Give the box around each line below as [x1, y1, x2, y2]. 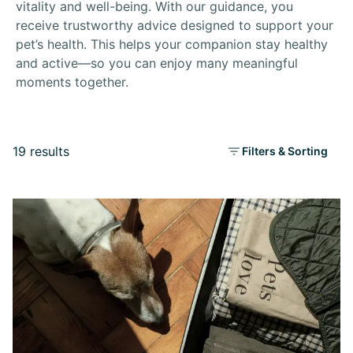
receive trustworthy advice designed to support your [16, 17, 333, 33]
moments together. [16, 74, 128, 90]
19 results [13, 143, 69, 159]
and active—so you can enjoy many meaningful [16, 55, 298, 71]
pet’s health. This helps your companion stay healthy [16, 36, 328, 52]
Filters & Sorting [242, 144, 328, 158]
